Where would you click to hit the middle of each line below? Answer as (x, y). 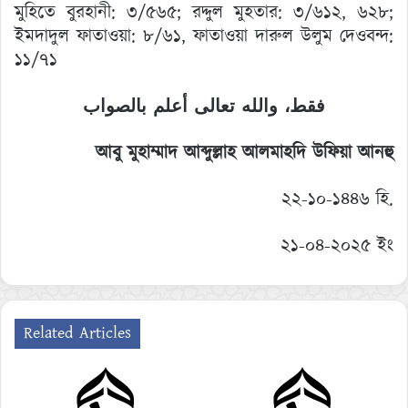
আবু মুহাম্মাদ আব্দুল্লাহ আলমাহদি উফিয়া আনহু (245, 153)
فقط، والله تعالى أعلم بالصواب (204, 106)
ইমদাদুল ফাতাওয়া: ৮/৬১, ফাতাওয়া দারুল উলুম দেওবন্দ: (204, 36)
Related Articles (77, 333)
